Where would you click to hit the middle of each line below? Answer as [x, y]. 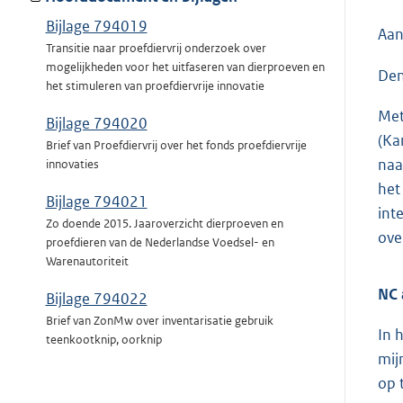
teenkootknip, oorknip [103, 340]
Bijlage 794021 [96, 202]
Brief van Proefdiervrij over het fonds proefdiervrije [176, 146]
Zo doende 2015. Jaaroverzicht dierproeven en [164, 224]
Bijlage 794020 [96, 124]
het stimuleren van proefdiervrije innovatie [155, 86]
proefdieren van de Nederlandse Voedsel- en [160, 243]
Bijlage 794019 [96, 27]
